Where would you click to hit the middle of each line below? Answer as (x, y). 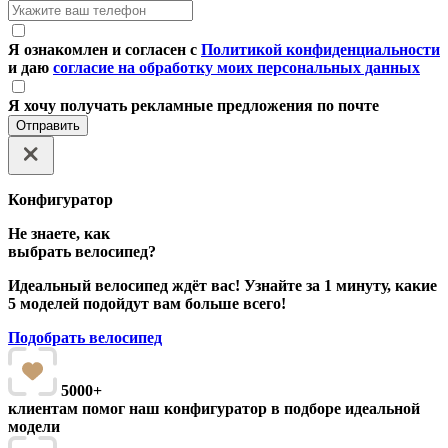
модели (34, 427)
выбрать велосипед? (82, 252)
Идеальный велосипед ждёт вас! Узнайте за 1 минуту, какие (222, 286)
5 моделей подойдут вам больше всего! (147, 304)
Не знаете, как (59, 234)
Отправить (48, 126)
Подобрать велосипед (85, 338)
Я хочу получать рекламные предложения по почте (193, 106)
